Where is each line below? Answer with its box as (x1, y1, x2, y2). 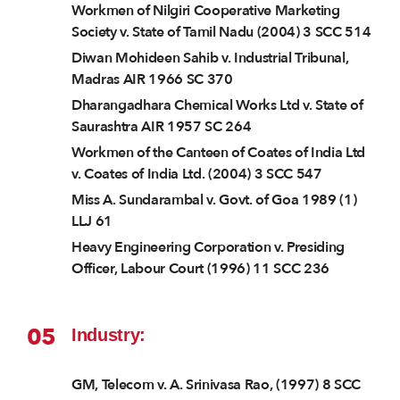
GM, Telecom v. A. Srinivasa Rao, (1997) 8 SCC (71, 375, 362, 396)
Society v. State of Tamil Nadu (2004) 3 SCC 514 (71, 22, 371, 43)
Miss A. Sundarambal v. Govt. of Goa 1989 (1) (71, 190, 357, 211)
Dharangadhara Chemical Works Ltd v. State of (71, 96, 363, 116)
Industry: (71, 325, 146, 346)
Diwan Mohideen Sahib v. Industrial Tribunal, (71, 48, 349, 69)
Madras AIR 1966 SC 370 (71, 70, 233, 90)
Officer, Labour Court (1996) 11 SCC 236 (71, 259, 330, 279)
